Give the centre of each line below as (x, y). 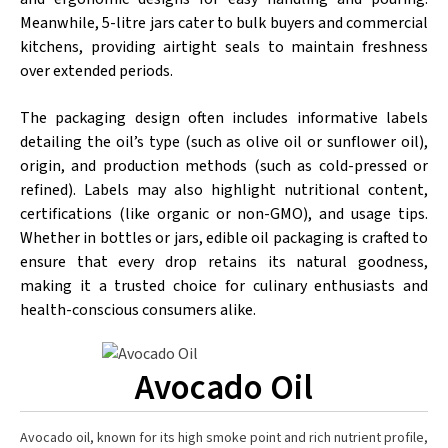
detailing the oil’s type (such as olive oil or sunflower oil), (224, 142)
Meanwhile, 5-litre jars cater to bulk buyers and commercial (224, 23)
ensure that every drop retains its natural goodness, (224, 262)
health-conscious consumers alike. (138, 310)
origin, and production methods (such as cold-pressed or (224, 166)
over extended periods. (96, 71)
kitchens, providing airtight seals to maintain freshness (224, 47)
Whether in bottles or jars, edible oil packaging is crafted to (224, 238)
